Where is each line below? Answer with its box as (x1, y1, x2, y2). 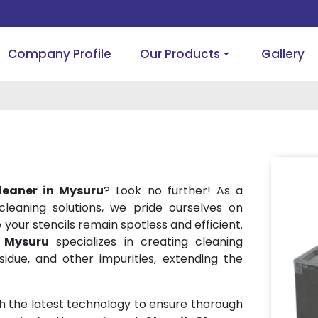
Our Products (140, 45, 221, 62)
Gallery (261, 45, 305, 62)
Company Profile (8, 45, 112, 62)
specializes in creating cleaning (49, 234, 243, 250)
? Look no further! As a (104, 182, 243, 199)
